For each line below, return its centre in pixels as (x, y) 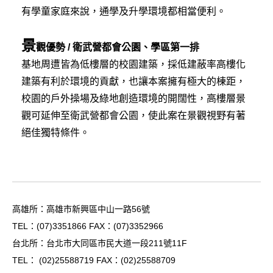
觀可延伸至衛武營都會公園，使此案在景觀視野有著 (133, 116)
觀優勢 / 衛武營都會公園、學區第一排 (118, 48)
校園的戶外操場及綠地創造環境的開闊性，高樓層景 (133, 99)
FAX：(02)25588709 (135, 261)
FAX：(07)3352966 (125, 226)
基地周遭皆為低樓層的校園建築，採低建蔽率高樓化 (133, 65)
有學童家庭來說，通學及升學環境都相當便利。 (124, 12)
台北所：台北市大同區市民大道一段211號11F (103, 243)
